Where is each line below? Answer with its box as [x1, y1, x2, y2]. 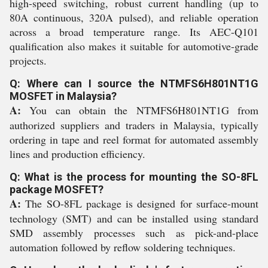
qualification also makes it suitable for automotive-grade [10, 39, 258, 53]
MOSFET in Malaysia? [10, 90, 117, 102]
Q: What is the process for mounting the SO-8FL [10, 170, 258, 183]
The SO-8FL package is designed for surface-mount [21, 196, 258, 211]
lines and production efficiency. [10, 147, 145, 161]
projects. [10, 53, 47, 68]
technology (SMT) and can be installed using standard [10, 211, 258, 226]
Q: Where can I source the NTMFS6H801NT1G [10, 77, 258, 90]
